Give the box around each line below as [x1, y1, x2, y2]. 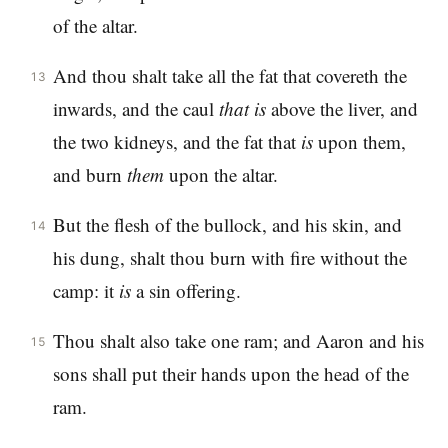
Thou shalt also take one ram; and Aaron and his [52, 327, 424, 353]
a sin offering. [130, 278, 241, 303]
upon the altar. [163, 162, 278, 188]
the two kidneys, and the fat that [52, 129, 301, 155]
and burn [52, 162, 127, 188]
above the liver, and [265, 96, 418, 122]
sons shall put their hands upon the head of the [52, 360, 409, 386]
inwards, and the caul [52, 96, 219, 122]
